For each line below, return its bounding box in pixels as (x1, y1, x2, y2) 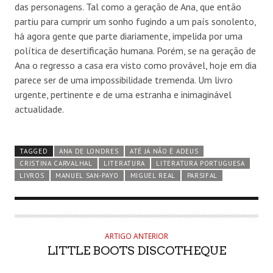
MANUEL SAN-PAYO (55, 171, 119, 180)
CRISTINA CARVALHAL (19, 158, 93, 168)
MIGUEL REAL (130, 171, 176, 180)
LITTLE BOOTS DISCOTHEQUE (47, 243, 226, 258)
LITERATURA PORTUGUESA (156, 158, 245, 168)
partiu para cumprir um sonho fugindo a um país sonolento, (15, 15, 256, 27)
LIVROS (19, 171, 44, 180)
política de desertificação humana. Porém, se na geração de (15, 44, 256, 57)
